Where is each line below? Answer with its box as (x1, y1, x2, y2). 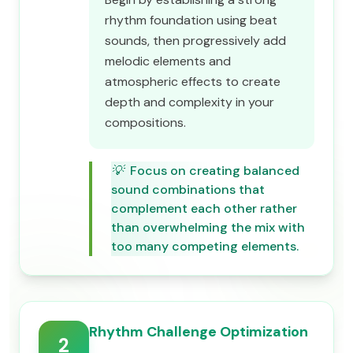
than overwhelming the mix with (111, 219, 305, 236)
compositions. (105, 114, 186, 131)
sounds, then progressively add (105, 32, 286, 49)
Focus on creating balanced (130, 162, 299, 179)
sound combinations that (111, 181, 265, 198)
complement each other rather (111, 200, 297, 217)
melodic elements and (105, 53, 231, 69)
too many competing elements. (111, 238, 299, 255)
